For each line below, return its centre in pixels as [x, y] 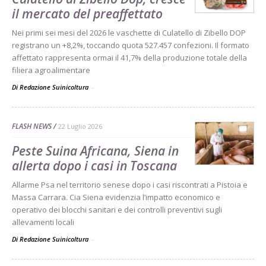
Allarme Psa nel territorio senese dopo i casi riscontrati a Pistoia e [130, 184]
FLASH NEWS [32, 126]
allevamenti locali [43, 222]
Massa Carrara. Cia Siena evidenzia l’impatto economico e [116, 197]
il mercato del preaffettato [87, 13]
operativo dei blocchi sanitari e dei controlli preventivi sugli [117, 209]
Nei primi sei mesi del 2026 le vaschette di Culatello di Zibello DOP [129, 32]
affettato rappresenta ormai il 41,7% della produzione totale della [129, 57]
